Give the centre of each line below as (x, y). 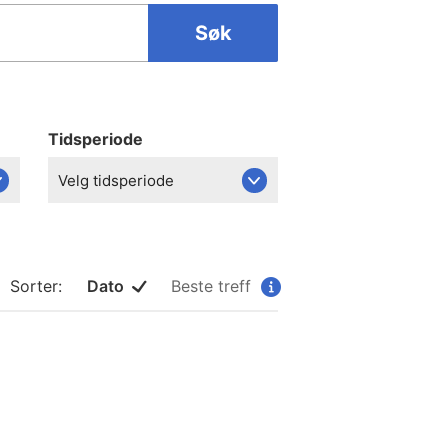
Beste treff (213, 286)
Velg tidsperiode (116, 180)
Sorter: (38, 286)
